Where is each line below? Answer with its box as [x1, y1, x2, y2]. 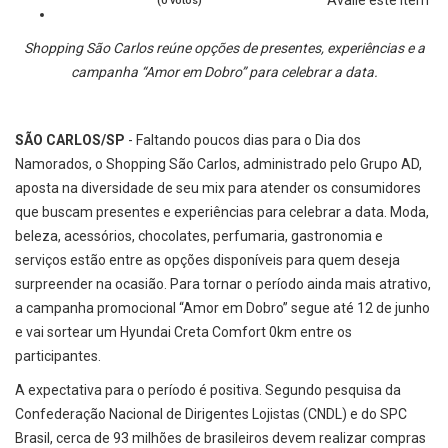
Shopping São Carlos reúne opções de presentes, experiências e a [23, 39, 425, 56]
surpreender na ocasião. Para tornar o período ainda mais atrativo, [15, 275, 431, 292]
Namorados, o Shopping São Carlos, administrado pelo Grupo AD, [15, 155, 422, 172]
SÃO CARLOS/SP [15, 131, 125, 148]
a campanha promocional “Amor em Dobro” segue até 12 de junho [15, 299, 430, 316]
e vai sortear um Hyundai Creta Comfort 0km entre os [15, 323, 352, 340]
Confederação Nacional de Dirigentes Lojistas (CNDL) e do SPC [15, 405, 407, 422]
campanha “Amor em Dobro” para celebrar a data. [70, 63, 378, 80]
